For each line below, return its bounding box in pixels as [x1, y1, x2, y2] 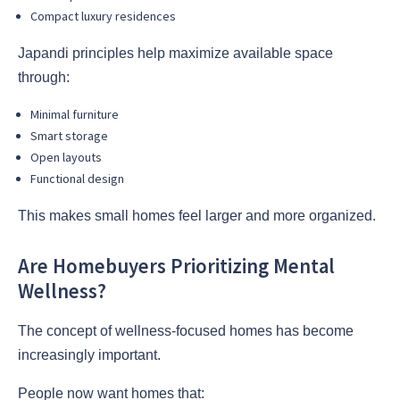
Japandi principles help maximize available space [18, 46, 333, 62]
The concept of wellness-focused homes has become [18, 322, 354, 338]
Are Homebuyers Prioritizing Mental [18, 253, 335, 279]
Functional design [30, 171, 124, 187]
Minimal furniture [30, 106, 119, 123]
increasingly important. [18, 346, 161, 362]
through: [18, 70, 70, 86]
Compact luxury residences [30, 8, 176, 25]
